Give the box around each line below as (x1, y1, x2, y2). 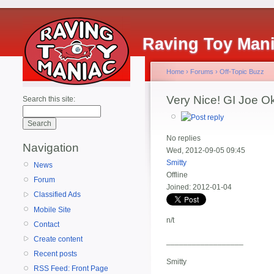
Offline (166, 171, 188, 180)
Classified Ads (34, 190, 81, 199)
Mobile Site (34, 205, 71, 214)
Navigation (23, 141, 79, 154)
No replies (166, 134, 201, 143)
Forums (190, 68, 213, 75)
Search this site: (23, 95, 75, 103)
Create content (34, 234, 83, 243)
